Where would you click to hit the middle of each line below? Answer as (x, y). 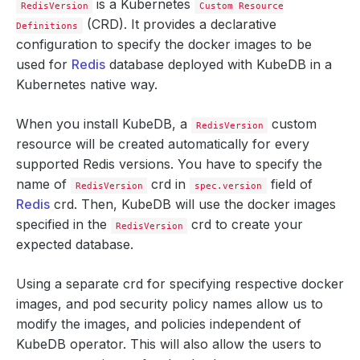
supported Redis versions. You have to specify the (169, 164)
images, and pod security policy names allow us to (170, 304)
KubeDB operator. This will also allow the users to (169, 344)
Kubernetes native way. (87, 84)
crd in (169, 184)
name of (43, 184)
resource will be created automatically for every (163, 144)
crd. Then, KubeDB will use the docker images (193, 204)
